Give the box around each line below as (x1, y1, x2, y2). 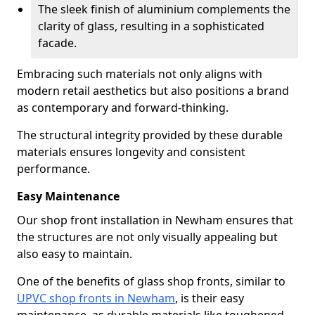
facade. (38, 35, 77, 51)
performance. (17, 161, 90, 176)
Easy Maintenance (17, 188, 120, 204)
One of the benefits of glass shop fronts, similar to (17, 274, 285, 289)
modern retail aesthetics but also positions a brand (17, 83, 289, 98)
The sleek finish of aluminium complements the (38, 1, 290, 17)
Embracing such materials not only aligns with (17, 66, 262, 82)
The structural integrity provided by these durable (17, 127, 283, 143)
